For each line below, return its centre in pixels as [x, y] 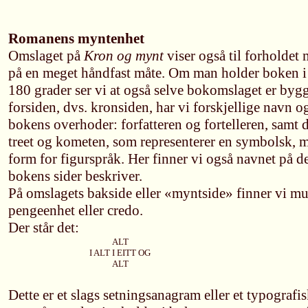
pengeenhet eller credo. [76, 210]
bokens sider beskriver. [75, 176]
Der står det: [44, 228]
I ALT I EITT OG [120, 253]
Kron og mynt [124, 56]
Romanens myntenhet [76, 38]
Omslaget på [46, 56]
